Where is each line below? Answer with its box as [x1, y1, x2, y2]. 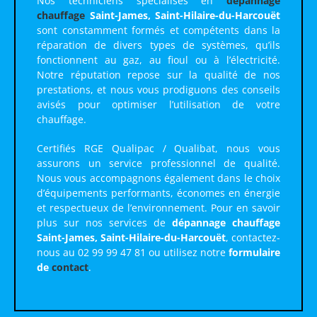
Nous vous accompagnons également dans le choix [37, 171, 280, 185]
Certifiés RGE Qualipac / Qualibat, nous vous [37, 142, 280, 156]
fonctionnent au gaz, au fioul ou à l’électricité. [37, 53, 280, 67]
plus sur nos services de [37, 216, 166, 230]
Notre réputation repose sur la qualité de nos [37, 68, 280, 82]
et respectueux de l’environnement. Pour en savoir [37, 201, 280, 215]
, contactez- [226, 231, 280, 245]
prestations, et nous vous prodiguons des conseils [37, 83, 280, 97]
